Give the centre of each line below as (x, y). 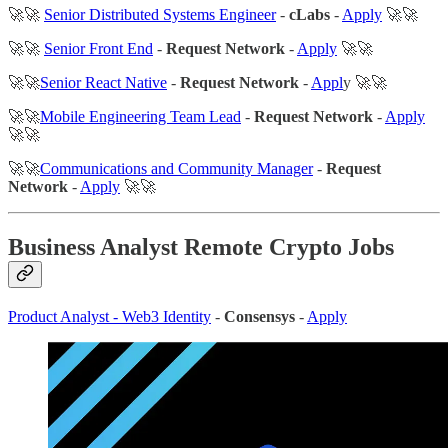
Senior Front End (98, 48)
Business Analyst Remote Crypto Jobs (201, 246)
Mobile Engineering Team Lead (140, 116)
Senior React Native (103, 82)
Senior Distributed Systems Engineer (160, 14)
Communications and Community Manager (176, 168)
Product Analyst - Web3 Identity (109, 316)
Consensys (259, 316)
